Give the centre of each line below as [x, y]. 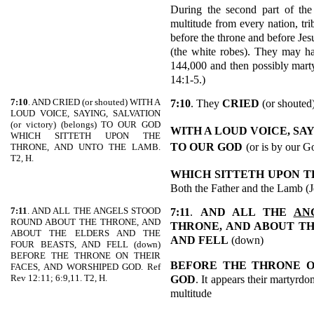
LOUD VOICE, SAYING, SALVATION [86, 113]
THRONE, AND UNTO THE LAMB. [86, 147]
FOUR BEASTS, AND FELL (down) [86, 244]
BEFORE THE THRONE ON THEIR [86, 255]
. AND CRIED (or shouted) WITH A [94, 102]
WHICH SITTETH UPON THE [86, 136]
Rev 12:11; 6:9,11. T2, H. [59, 278]
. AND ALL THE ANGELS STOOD [94, 211]
